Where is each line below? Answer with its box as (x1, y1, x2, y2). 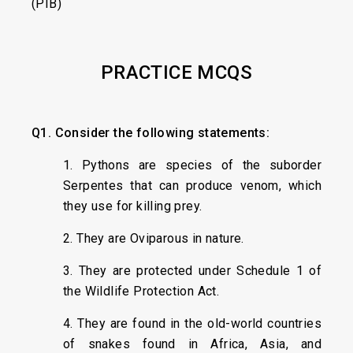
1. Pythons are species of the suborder (63, 158, 321, 173)
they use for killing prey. (63, 199, 203, 214)
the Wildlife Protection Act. (63, 284, 220, 299)
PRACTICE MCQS (100, 61, 253, 84)
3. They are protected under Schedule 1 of (63, 263, 321, 278)
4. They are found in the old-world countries (63, 316, 321, 331)
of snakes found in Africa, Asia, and (63, 336, 321, 351)
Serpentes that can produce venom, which (63, 178, 321, 193)
